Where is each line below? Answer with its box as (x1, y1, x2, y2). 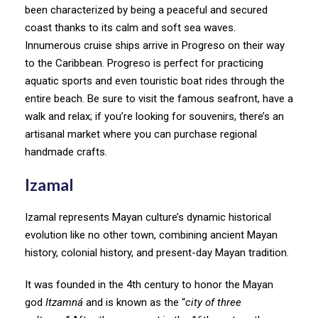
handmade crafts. (25, 145, 110, 158)
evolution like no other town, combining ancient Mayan (25, 228, 278, 241)
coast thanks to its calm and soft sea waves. (25, 21, 236, 34)
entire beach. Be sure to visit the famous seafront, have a (25, 92, 293, 105)
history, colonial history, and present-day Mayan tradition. (25, 246, 292, 259)
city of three (185, 295, 241, 309)
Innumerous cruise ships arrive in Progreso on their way (25, 38, 285, 52)
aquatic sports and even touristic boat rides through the (25, 74, 285, 87)
